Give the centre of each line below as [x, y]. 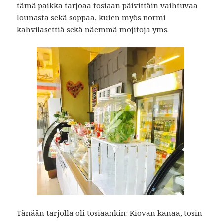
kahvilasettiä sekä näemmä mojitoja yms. [93, 29]
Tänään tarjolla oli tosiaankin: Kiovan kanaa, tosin [110, 212]
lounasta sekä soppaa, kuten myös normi [92, 17]
